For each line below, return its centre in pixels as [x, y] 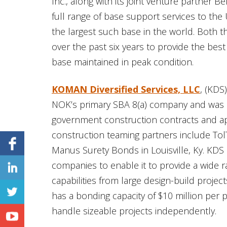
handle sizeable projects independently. [134, 211]
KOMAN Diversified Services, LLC [126, 89]
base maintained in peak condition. [123, 62]
